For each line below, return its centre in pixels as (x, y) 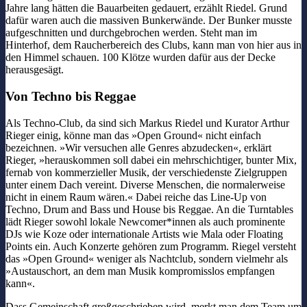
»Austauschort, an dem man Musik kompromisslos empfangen (140, 271)
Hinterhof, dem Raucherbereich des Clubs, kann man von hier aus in (153, 45)
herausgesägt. (35, 70)
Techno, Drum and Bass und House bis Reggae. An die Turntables (149, 209)
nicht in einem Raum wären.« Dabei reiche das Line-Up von (136, 197)
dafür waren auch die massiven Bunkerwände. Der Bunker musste (149, 21)
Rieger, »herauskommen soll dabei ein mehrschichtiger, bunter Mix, (151, 160)
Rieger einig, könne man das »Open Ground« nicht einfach (133, 135)
